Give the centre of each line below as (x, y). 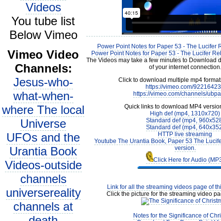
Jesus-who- (43, 82)
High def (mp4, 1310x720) (185, 113)
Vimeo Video (43, 55)
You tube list (43, 21)
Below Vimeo (43, 35)
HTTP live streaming (185, 134)
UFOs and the (43, 137)
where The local (43, 110)
